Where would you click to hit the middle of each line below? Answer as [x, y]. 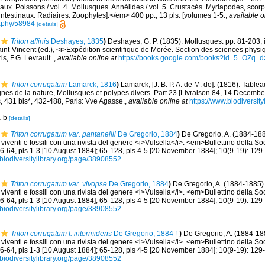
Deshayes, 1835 [76, 42]
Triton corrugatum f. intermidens [61, 233]
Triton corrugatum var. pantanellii [63, 134]
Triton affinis [30, 42]
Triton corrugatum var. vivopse [59, 184]
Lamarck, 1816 [92, 84]
